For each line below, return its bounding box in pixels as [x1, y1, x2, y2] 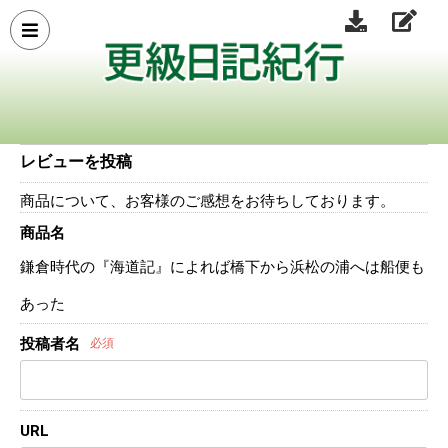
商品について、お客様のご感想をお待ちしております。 [20, 191, 395, 210]
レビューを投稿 [20, 151, 132, 171]
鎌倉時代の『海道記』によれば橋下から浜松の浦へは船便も [20, 257, 425, 276]
